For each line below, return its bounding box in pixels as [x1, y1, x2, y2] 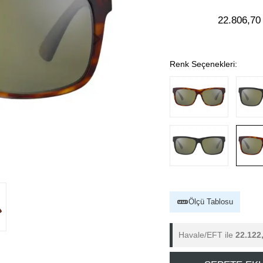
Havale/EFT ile [178, 230, 235, 240]
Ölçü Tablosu [188, 197, 233, 206]
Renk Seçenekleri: [170, 59, 237, 69]
